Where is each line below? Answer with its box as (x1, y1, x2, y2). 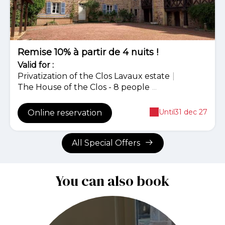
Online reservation (28, 108, 102, 118)
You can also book (55, 171, 170, 191)
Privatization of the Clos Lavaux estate (18, 71, 170, 81)
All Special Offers (71, 138, 142, 148)
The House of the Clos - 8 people (18, 82, 150, 92)
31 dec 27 (175, 107, 207, 117)
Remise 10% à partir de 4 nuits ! (18, 47, 158, 58)
